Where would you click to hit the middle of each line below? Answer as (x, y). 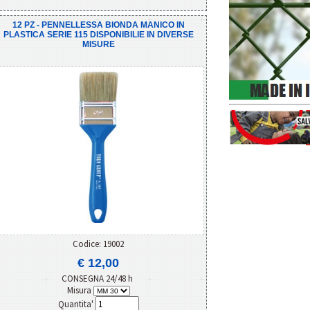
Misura (80, 290)
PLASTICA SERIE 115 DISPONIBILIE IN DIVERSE (98, 34)
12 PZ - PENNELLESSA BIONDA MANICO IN (98, 25)
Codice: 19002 (98, 244)
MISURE (98, 44)
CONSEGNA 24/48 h (98, 278)
